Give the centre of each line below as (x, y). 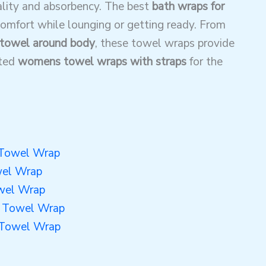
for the (204, 61)
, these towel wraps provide (164, 43)
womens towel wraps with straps (102, 61)
